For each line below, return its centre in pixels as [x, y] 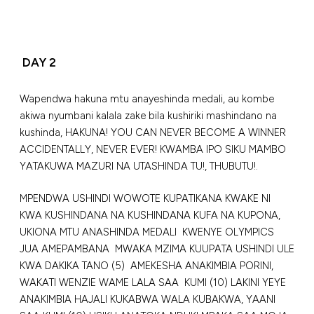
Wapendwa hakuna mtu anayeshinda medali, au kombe [147, 98]
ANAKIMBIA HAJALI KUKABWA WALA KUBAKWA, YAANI [148, 299]
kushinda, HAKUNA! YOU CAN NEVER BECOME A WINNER [153, 132]
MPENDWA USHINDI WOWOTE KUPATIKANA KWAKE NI [145, 198]
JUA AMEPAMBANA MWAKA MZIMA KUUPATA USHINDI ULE [157, 248]
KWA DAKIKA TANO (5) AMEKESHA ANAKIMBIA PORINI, [146, 265]
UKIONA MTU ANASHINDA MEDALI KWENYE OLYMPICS [147, 232]
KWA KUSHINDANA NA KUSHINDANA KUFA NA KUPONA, [150, 215]
